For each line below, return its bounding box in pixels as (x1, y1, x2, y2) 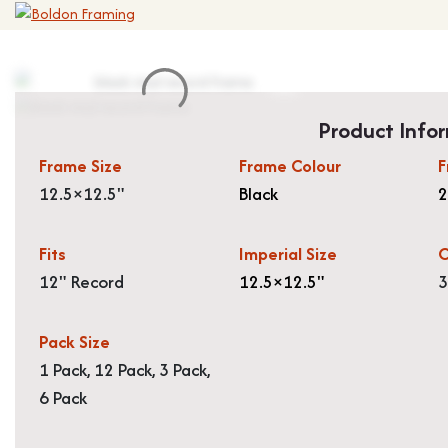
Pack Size (39, 329, 110, 354)
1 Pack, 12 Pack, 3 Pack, (39, 357, 210, 382)
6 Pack (39, 385, 87, 410)
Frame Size (39, 153, 122, 178)
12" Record (39, 269, 124, 294)
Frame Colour (238, 153, 341, 178)
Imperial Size (238, 241, 337, 266)
